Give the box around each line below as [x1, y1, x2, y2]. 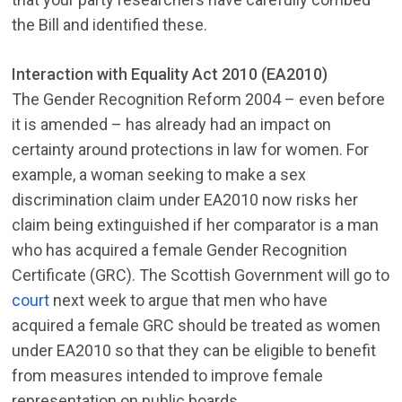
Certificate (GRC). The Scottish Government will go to [12, 266, 390, 285]
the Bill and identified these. [12, 15, 212, 35]
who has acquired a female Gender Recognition [12, 240, 348, 260]
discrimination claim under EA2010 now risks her [12, 190, 359, 210]
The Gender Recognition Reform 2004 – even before [12, 90, 386, 109]
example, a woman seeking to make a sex [12, 165, 307, 185]
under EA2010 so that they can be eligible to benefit [12, 341, 377, 361]
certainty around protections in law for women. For [12, 140, 370, 160]
